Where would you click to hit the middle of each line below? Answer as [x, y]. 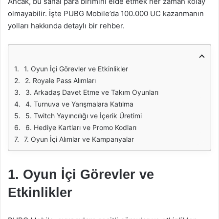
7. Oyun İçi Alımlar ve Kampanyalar [79, 139]
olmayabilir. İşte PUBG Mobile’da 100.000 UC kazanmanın [106, 13]
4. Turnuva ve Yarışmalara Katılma [79, 104]
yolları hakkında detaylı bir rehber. [66, 26]
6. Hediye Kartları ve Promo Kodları [81, 127]
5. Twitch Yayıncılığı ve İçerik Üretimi [84, 116]
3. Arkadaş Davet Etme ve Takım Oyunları [92, 92]
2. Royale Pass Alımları [60, 80]
